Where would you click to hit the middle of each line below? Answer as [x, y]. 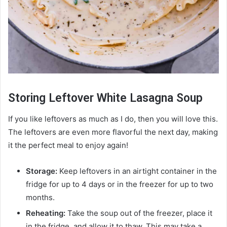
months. [41, 197]
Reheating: [46, 213]
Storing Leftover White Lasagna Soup [105, 98]
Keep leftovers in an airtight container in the [137, 171]
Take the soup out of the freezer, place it [139, 213]
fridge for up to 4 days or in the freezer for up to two [120, 184]
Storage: [42, 171]
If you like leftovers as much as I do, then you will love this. [113, 119]
